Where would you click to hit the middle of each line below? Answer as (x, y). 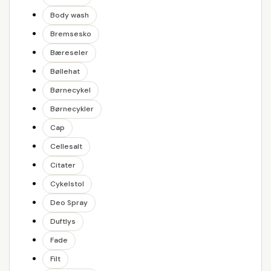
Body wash (70, 15)
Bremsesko (71, 34)
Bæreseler (69, 53)
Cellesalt (66, 146)
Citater (63, 165)
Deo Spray (69, 203)
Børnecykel (70, 90)
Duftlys (63, 221)
